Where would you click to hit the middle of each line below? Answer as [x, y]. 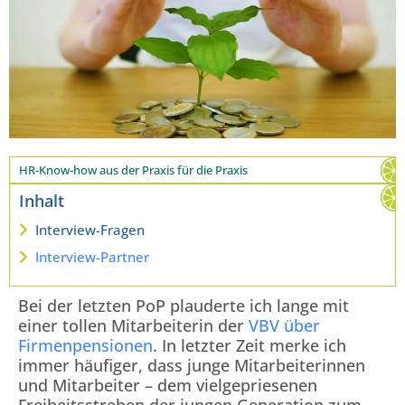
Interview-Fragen [90, 230]
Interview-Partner [92, 256]
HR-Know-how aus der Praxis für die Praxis [133, 170]
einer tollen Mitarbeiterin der [133, 325]
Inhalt [42, 201]
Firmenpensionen [85, 345]
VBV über [284, 325]
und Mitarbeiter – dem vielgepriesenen [168, 385]
